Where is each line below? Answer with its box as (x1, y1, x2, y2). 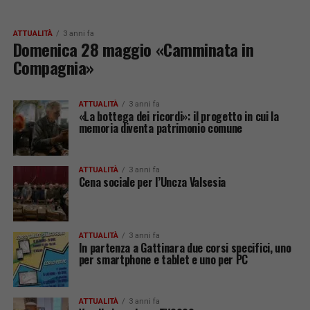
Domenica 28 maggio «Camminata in (12, 37, 254, 62)
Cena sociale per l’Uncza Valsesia (78, 174, 226, 190)
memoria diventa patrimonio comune (78, 120, 243, 136)
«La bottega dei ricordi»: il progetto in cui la (78, 108, 279, 125)
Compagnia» (12, 55, 94, 80)
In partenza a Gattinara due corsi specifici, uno (78, 239, 291, 256)
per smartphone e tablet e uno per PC (78, 251, 248, 268)
